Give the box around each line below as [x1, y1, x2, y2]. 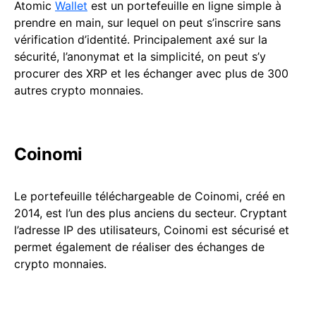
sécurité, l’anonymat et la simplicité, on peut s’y [14, 49, 266, 63]
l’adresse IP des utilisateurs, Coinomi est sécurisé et [14, 223, 289, 237]
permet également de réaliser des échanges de [14, 240, 265, 254]
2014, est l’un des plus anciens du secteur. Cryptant [14, 206, 287, 220]
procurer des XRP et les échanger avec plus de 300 [14, 66, 288, 80]
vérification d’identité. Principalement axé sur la [14, 32, 267, 47]
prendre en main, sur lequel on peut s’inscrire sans [14, 16, 281, 30]
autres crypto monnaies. [14, 83, 143, 97]
